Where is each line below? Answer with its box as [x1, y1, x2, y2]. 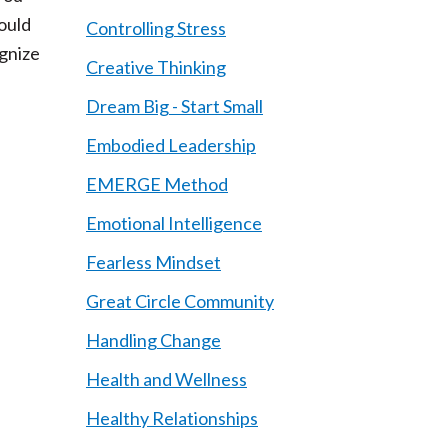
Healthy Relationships [86, 407, 258, 429]
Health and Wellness [86, 368, 247, 390]
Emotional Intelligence [86, 212, 262, 234]
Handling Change [86, 329, 221, 351]
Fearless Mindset [86, 251, 221, 273]
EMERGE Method [86, 173, 228, 195]
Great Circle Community [86, 290, 274, 312]
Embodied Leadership [86, 134, 256, 156]
